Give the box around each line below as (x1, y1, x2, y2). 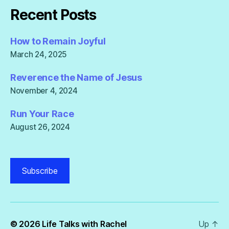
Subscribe (22, 166, 58, 176)
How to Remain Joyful (10, 36, 106, 47)
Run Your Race (10, 108, 74, 120)
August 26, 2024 (10, 122, 70, 132)
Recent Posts (10, 6, 97, 24)
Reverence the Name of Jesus (10, 72, 142, 83)
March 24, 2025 (10, 50, 67, 60)
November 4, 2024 (10, 86, 78, 96)
